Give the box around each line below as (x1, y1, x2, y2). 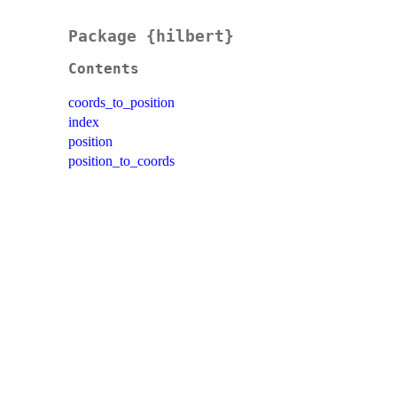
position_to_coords (68, 153, 175, 169)
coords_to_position (68, 95, 175, 111)
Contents (68, 61, 139, 78)
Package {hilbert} (68, 27, 234, 46)
